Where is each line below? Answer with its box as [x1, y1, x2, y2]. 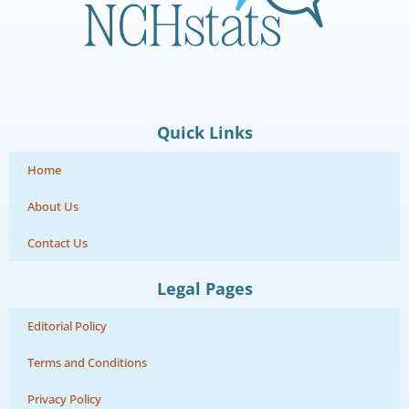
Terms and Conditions [27, 353, 147, 371]
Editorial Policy [27, 317, 107, 334]
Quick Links [156, 121, 253, 143]
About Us [27, 197, 79, 215]
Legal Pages [156, 277, 253, 299]
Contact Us [27, 234, 88, 251]
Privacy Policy [27, 390, 101, 407]
